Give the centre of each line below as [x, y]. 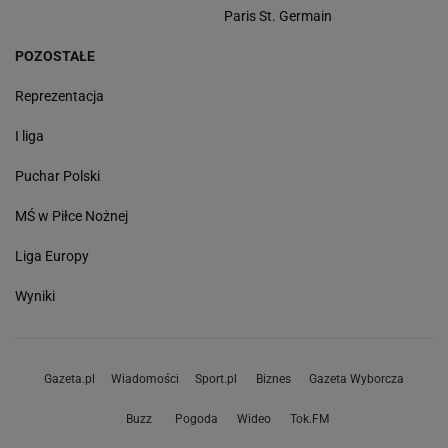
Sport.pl [216, 379]
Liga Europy [52, 256]
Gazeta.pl [69, 379]
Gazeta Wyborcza [356, 379]
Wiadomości [145, 379]
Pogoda [196, 419]
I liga [29, 136]
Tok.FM [309, 419]
